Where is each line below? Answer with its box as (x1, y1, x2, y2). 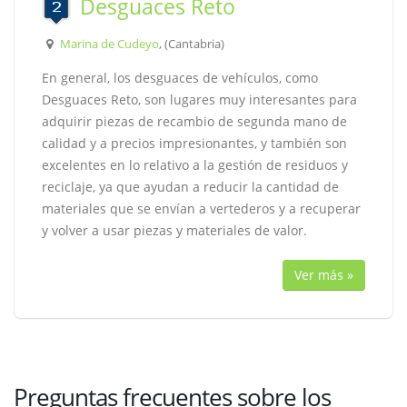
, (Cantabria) (158, 35, 224, 52)
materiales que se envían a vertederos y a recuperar (42, 200, 361, 217)
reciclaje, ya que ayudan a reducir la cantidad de (42, 178, 339, 195)
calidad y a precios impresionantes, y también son (42, 134, 347, 152)
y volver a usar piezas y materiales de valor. (42, 222, 307, 239)
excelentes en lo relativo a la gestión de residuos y (42, 156, 348, 174)
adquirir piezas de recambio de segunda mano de (42, 113, 347, 130)
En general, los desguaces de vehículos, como (42, 69, 318, 86)
